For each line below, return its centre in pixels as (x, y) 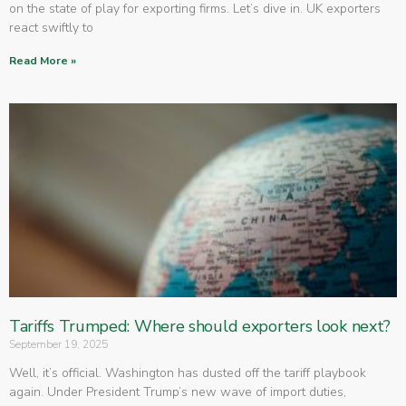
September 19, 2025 (58, 345)
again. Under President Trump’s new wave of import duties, (178, 392)
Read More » (43, 61)
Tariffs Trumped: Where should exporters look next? (200, 327)
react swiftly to (51, 28)
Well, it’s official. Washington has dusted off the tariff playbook (188, 373)
